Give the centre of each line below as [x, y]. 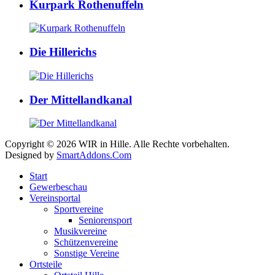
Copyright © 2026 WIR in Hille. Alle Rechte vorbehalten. [117, 144]
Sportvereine [79, 209]
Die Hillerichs [63, 52]
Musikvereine [80, 231]
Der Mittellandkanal [81, 99]
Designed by [31, 155]
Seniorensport [105, 220]
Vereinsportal [55, 198]
